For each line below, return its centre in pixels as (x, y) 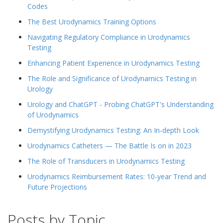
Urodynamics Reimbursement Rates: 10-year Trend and (117, 176)
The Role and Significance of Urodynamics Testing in (112, 78)
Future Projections (57, 187)
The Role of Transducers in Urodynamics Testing (106, 161)
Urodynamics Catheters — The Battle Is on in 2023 (110, 145)
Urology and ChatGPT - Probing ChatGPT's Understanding (120, 104)
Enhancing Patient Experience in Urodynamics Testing (113, 63)
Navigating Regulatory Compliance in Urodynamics (109, 37)
